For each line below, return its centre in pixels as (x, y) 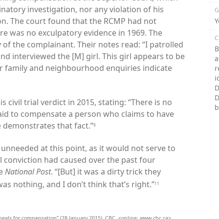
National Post (28, 171)
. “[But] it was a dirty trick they (106, 171)
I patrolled (164, 44)
